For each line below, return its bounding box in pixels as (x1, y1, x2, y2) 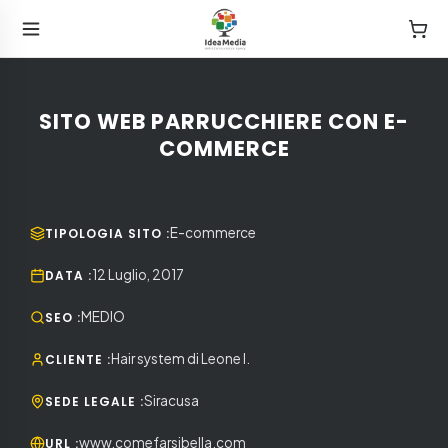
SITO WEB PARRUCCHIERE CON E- (39, 107, 409, 136)
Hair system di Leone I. (111, 350, 250, 367)
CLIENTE (45, 351, 103, 368)
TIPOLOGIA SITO (45, 225, 162, 242)
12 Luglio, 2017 (92, 266, 184, 283)
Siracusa (144, 392, 199, 409)
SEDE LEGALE (45, 393, 136, 410)
